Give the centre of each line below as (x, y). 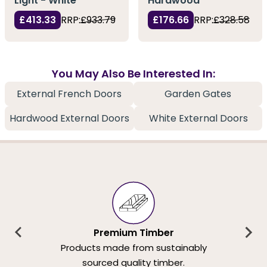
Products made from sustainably (133, 247)
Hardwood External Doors (69, 119)
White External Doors (198, 119)
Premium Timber (133, 232)
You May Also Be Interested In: (133, 74)
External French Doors (69, 94)
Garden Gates (198, 94)
